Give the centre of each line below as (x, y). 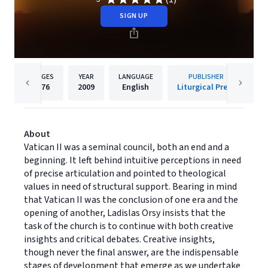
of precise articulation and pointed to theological (125, 173)
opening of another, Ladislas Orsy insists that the (125, 213)
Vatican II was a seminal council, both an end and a (127, 147)
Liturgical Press (206, 87)
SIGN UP (134, 16)
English (135, 87)
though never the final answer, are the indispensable (131, 252)
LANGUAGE (135, 77)
